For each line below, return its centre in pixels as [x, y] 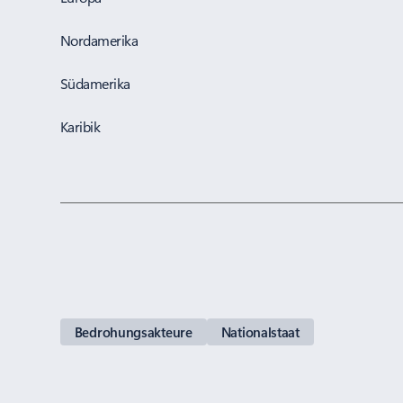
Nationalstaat [260, 332]
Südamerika [95, 83]
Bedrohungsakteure [133, 332]
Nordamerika [99, 40]
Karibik [80, 126]
